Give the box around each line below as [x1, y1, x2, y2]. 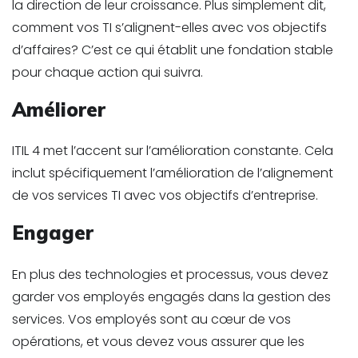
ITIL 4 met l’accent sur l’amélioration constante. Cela [12, 141, 333, 161]
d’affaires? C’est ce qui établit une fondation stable [12, 40, 333, 59]
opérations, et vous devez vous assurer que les [12, 332, 304, 351]
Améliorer [12, 97, 105, 121]
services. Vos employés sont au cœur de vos [12, 309, 291, 328]
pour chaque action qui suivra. [12, 62, 203, 82]
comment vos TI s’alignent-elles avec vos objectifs [12, 18, 327, 37]
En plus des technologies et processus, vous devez [12, 265, 328, 284]
